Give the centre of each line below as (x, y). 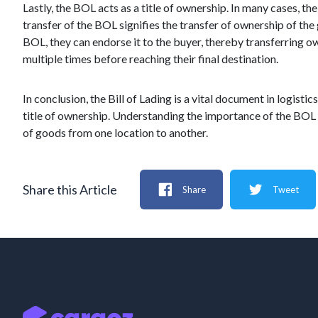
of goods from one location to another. (115, 132)
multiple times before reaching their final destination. (150, 59)
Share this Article (70, 190)
